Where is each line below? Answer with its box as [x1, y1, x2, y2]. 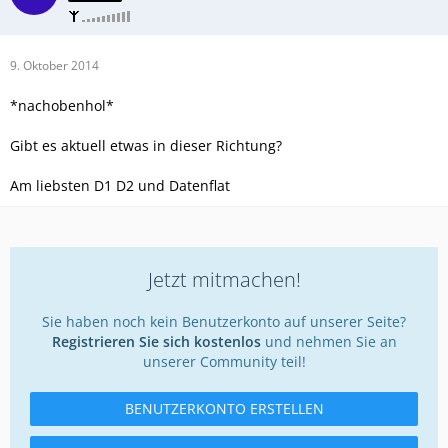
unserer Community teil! [142, 351, 306, 371]
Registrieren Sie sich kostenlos [51, 331, 261, 351]
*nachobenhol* [10, 95, 114, 115]
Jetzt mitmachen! [147, 265, 301, 293]
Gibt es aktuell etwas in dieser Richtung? [10, 135, 282, 155]
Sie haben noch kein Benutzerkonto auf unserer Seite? [42, 311, 406, 331]
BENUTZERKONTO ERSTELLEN [124, 398, 324, 418]
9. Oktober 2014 [10, 56, 99, 74]
